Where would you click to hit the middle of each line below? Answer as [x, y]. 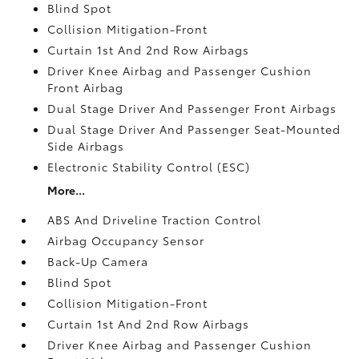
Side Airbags [86, 145]
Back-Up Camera [98, 261]
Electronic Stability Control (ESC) [149, 166]
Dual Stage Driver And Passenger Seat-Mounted [194, 129]
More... [67, 190]
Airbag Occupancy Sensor [126, 240]
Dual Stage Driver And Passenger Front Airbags [192, 108]
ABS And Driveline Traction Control [155, 219]
